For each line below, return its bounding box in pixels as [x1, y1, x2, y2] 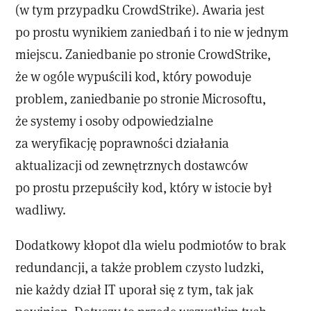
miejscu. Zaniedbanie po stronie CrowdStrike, [15, 44, 271, 62]
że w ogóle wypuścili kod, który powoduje [15, 67, 252, 85]
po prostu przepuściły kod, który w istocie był [15, 178, 273, 196]
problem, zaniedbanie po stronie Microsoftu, [15, 89, 267, 107]
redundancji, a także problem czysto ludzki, [15, 258, 264, 276]
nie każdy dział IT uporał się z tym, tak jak [15, 280, 254, 298]
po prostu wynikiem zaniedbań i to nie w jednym [15, 22, 289, 40]
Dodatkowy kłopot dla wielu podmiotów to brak [15, 235, 287, 253]
